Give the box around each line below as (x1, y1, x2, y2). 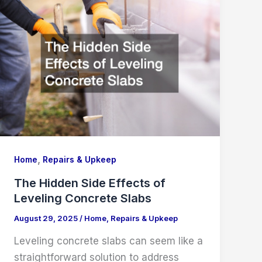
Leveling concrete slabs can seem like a (14, 235, 204, 247)
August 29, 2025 (14, 213, 80, 223)
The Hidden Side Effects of (14, 176, 166, 191)
